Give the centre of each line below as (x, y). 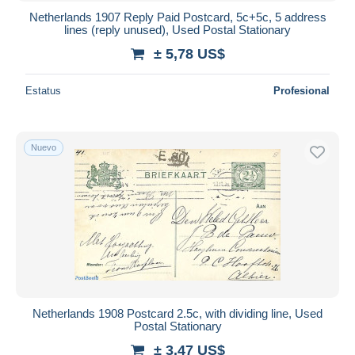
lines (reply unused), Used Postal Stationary (177, 29)
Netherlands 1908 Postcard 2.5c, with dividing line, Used (177, 313)
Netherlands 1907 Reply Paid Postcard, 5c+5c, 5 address (177, 17)
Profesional (302, 90)
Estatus (43, 90)
